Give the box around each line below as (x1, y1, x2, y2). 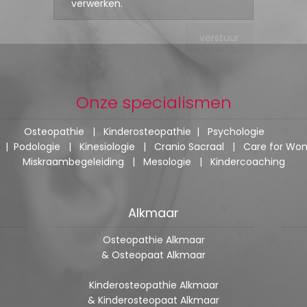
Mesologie (143, 154, 191, 169)
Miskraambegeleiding (22, 154, 124, 169)
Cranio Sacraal (154, 139, 224, 153)
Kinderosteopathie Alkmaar (88, 278, 219, 292)
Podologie (14, 139, 60, 153)
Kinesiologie (79, 139, 135, 153)
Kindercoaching (210, 154, 285, 169)
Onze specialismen (75, 90, 232, 114)
